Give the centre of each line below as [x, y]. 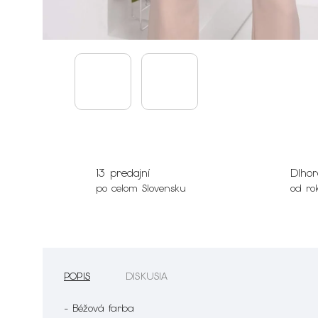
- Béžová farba [99, 308]
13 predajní [122, 174]
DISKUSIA [147, 276]
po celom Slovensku [141, 188]
